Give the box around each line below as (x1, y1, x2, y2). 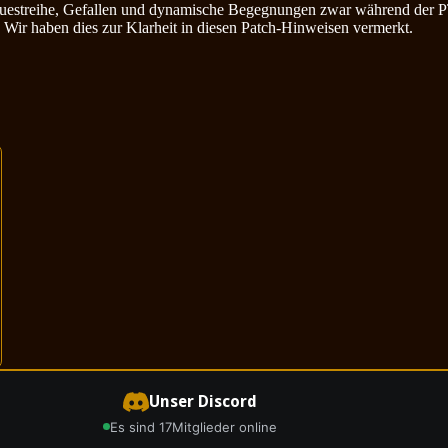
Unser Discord (149, 392, 257, 412)
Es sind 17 (110, 418, 172, 435)
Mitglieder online (172, 418, 277, 435)
